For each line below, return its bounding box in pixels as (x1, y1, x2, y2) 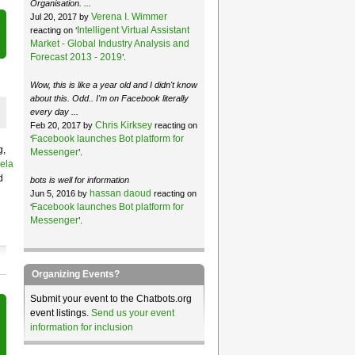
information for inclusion (29, 321, 133, 333)
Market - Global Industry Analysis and (29, 37, 189, 49)
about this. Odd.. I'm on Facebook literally (29, 93, 189, 103)
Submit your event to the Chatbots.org (29, 292, 192, 304)
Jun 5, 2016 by (29, 188, 90, 198)
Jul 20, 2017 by (29, 11, 91, 21)
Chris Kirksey (94, 119, 152, 131)
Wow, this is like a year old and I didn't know (29, 79, 197, 90)
